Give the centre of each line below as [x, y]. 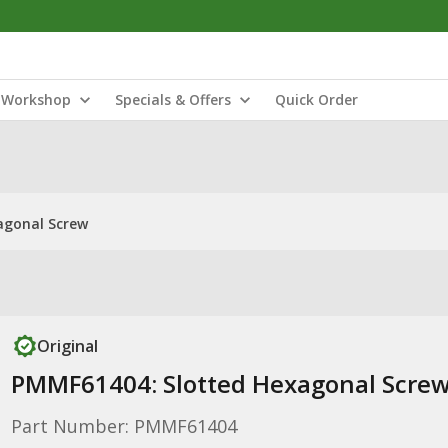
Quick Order [316, 99]
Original [67, 346]
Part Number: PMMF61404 [123, 426]
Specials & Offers [173, 99]
